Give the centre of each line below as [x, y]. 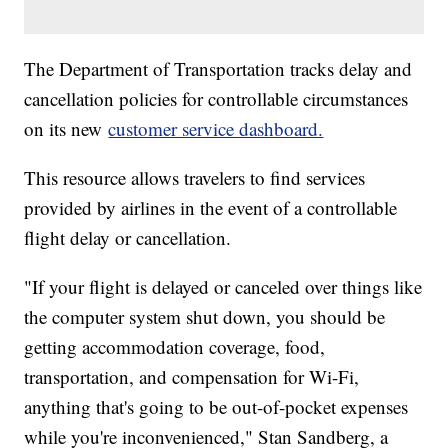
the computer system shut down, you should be [205, 316]
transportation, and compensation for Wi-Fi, [192, 376]
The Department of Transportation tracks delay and [218, 68]
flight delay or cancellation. [128, 237]
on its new [66, 128]
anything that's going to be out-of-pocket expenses [216, 406]
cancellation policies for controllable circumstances [216, 98]
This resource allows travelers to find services [195, 177]
